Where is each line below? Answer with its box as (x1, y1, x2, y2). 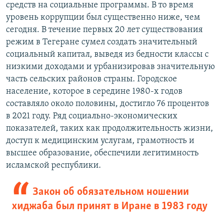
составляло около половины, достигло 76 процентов (6, 99, 209, 109)
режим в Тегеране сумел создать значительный (6, 37, 197, 47)
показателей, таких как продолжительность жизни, (6, 123, 213, 133)
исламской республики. (6, 160, 101, 170)
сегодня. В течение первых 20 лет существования (6, 25, 203, 35)
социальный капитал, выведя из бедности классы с (6, 49, 209, 59)
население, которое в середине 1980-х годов (6, 86, 183, 96)
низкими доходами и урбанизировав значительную (6, 62, 215, 72)
